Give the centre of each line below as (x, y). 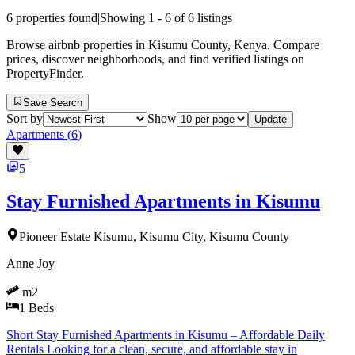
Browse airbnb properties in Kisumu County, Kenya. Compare (163, 44)
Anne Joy (31, 264)
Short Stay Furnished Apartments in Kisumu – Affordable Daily (166, 335)
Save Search (53, 103)
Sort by (25, 119)
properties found (55, 17)
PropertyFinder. (45, 73)
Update (271, 120)
